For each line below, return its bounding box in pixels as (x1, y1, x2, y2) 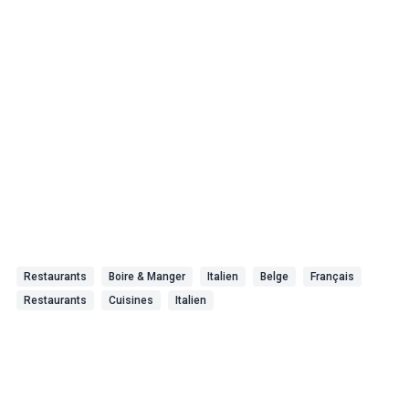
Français (310, 270, 354, 283)
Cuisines (109, 294, 153, 307)
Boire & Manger (109, 270, 185, 283)
